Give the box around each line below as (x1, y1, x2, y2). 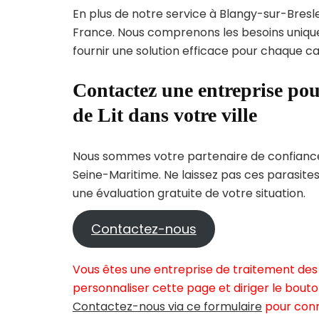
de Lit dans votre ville (73, 104, 257, 127)
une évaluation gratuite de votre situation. (73, 185, 305, 202)
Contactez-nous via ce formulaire (73, 298, 262, 315)
